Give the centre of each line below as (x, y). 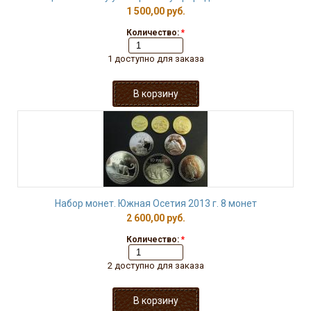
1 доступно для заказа (155, 59)
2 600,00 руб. (155, 218)
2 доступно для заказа (155, 266)
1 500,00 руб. (155, 11)
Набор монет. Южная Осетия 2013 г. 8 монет (155, 203)
